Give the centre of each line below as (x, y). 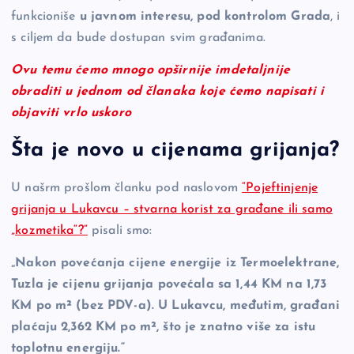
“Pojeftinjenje (280, 188)
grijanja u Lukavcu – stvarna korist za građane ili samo (172, 210)
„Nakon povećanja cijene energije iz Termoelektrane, (175, 264)
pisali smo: (120, 231)
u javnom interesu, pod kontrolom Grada (205, 16)
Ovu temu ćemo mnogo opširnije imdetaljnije (151, 70)
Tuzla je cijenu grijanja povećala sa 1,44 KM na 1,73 (169, 285)
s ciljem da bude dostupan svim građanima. (138, 38)
